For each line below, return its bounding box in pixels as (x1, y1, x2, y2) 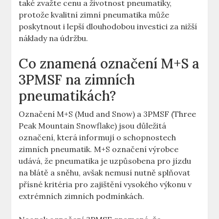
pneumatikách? (19, 87, 116, 105)
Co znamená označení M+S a (19, 55, 200, 73)
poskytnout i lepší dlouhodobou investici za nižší (19, 22, 197, 32)
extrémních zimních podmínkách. (19, 191, 145, 201)
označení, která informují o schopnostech (19, 132, 176, 143)
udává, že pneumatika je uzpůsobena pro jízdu (19, 156, 192, 166)
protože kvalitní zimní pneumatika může (19, 10, 170, 20)
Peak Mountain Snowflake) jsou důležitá (19, 121, 167, 131)
